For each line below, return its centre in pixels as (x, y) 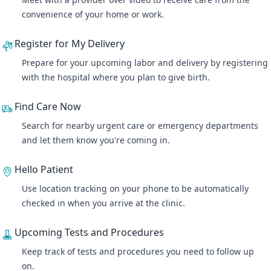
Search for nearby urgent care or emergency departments (140, 126)
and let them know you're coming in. (97, 140)
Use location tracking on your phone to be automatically (135, 188)
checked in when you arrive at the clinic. (105, 203)
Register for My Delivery (70, 44)
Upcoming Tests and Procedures (89, 232)
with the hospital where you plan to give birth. (117, 77)
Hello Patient (44, 169)
